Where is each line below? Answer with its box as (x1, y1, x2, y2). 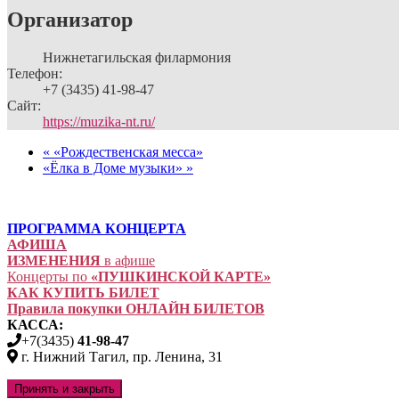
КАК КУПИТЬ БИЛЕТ (7, 285, 159, 300)
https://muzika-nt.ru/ (43, 114, 155, 129)
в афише (101, 253, 155, 268)
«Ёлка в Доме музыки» (43, 160, 186, 175)
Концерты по (7, 269, 91, 284)
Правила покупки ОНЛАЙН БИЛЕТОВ (7, 301, 265, 316)
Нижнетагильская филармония (43, 50, 231, 65)
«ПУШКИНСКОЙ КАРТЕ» (91, 269, 271, 284)
